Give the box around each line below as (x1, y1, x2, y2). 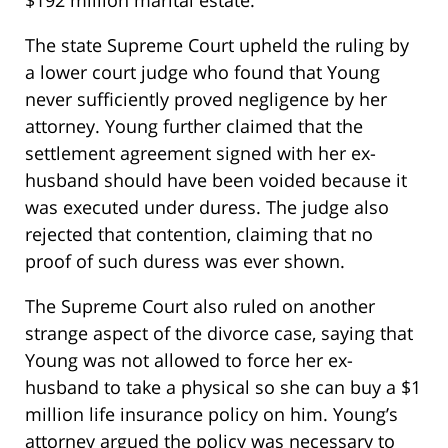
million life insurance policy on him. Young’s (25, 402, 398, 427)
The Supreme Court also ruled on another (25, 294, 375, 319)
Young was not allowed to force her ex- (25, 348, 353, 373)
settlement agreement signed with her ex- (25, 141, 376, 166)
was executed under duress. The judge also (25, 195, 389, 220)
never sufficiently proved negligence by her (25, 87, 387, 112)
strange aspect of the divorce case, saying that (25, 321, 413, 346)
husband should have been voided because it (25, 168, 407, 193)
